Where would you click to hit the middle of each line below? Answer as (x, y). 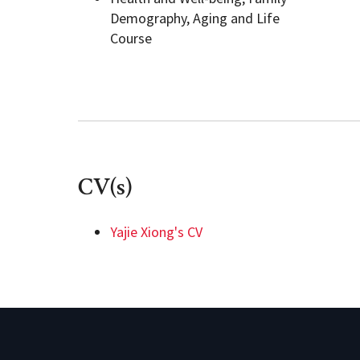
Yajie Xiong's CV (156, 232)
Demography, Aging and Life (195, 18)
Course (131, 38)
